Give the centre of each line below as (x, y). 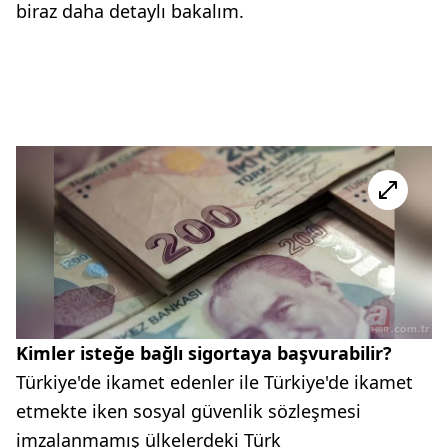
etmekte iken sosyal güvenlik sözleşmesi (188, 411)
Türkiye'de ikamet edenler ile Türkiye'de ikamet (214, 382)
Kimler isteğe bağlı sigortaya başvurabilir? (204, 353)
